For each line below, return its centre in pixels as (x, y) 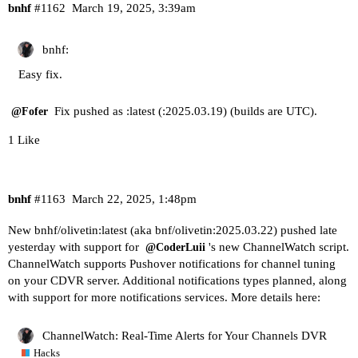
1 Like (24, 140)
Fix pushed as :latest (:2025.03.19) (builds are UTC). (184, 111)
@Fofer (30, 112)
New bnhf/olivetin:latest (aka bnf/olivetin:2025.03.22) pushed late (173, 231)
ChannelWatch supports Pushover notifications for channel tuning (172, 264)
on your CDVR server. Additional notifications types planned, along (177, 281)
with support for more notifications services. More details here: (164, 298)
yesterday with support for (75, 247)
